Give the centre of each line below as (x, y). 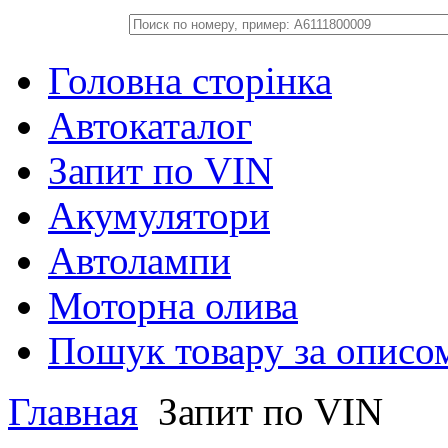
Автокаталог (150, 125)
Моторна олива (173, 305)
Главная (73, 411)
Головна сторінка (190, 80)
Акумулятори (159, 215)
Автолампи (139, 260)
